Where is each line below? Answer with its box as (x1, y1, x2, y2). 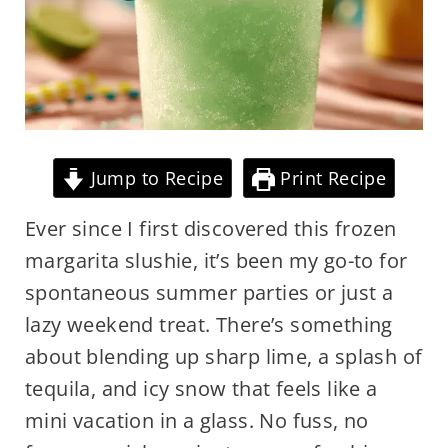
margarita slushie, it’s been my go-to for (24, 247, 408, 275)
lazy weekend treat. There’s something (24, 311, 393, 339)
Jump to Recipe (85, 166, 224, 191)
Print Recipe (274, 166, 387, 191)
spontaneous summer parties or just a (24, 279, 394, 307)
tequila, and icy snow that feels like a (24, 375, 378, 403)
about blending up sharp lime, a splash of (24, 343, 423, 371)
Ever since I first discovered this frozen (24, 215, 397, 243)
